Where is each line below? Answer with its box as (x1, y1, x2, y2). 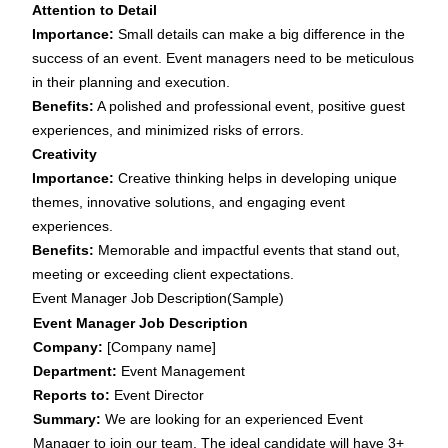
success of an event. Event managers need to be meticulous (32, 50, 414, 67)
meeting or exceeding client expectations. (32, 266, 294, 283)
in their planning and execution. (32, 74, 230, 91)
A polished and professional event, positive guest (94, 98, 405, 115)
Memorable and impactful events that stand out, (94, 242, 400, 259)
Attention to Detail (32, 2, 157, 19)
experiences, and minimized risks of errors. (32, 122, 304, 139)
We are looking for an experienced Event (105, 411, 363, 428)
